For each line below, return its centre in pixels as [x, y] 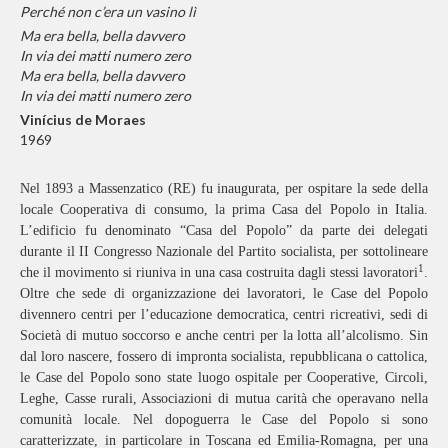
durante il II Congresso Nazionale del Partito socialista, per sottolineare [224, 251]
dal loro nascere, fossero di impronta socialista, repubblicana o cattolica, [224, 356]
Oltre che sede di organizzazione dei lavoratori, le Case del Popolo [224, 293]
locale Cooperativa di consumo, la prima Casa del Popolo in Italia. [224, 209]
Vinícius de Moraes [83, 119]
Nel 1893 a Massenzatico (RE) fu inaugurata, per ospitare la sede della [224, 188]
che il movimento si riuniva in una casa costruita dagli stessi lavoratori [219, 272]
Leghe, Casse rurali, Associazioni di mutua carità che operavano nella [224, 398]
